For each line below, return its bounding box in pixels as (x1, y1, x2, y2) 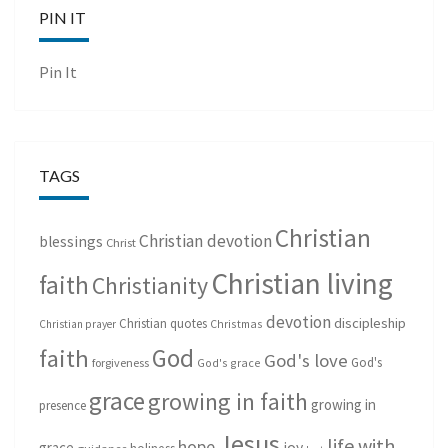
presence (39, 397, 86, 415)
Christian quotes (119, 315, 207, 333)
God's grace (197, 355, 261, 371)
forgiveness (92, 355, 149, 371)
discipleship (334, 314, 406, 333)
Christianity (92, 271, 208, 302)
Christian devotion (139, 230, 272, 253)
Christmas (210, 316, 263, 332)
